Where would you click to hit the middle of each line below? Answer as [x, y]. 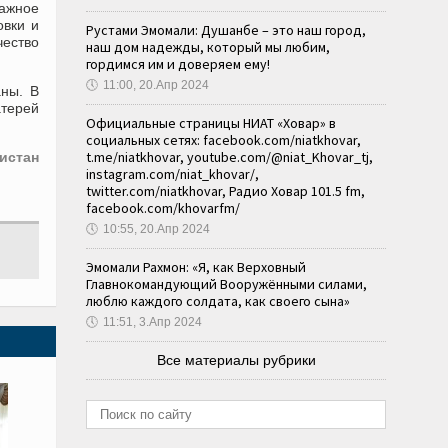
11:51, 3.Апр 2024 [152, 322]
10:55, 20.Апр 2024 [156, 229]
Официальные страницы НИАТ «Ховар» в [211, 123]
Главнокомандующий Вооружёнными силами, [226, 284]
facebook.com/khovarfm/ [163, 208]
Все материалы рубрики [236, 360]
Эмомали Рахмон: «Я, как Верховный [196, 267]
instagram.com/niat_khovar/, [172, 174]
